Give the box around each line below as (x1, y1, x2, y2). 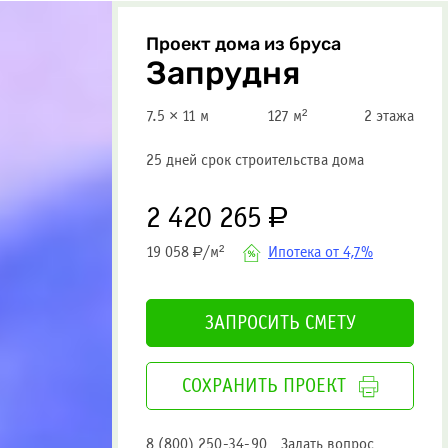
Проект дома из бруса (146, 29, 341, 59)
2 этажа (364, 108, 414, 124)
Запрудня (146, 48, 300, 100)
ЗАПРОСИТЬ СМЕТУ (204, 314, 356, 333)
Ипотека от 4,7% (268, 244, 373, 260)
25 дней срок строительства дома (146, 152, 364, 168)
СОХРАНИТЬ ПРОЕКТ (181, 377, 346, 396)
